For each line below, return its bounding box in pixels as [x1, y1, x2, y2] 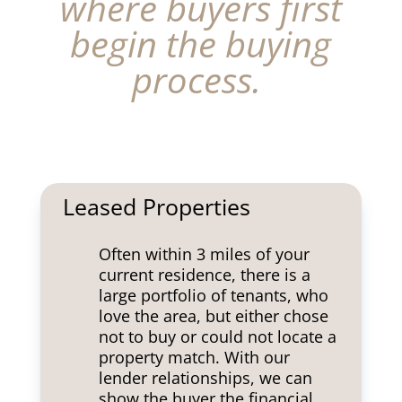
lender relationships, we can [98, 367, 312, 389]
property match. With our [98, 346, 290, 368]
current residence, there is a [98, 264, 310, 285]
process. [131, 55, 270, 104]
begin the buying [70, 19, 332, 68]
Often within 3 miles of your [98, 243, 310, 265]
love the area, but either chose [98, 305, 328, 327]
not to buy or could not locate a [98, 326, 336, 347]
